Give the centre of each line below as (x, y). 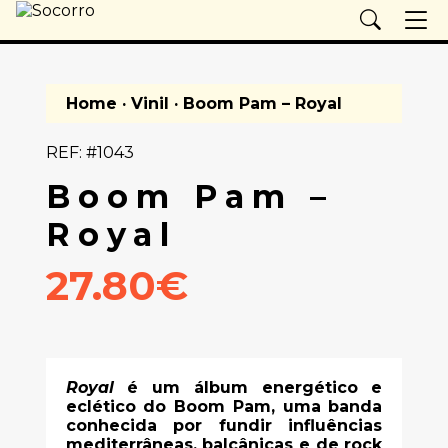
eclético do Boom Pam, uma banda (224, 406)
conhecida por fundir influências (224, 425)
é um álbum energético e (248, 387)
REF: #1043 (89, 152)
